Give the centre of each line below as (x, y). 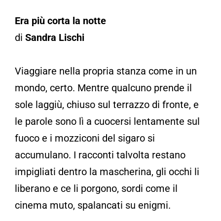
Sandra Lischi (55, 37)
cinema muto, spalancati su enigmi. (93, 205)
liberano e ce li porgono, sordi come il (96, 188)
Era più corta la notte (60, 20)
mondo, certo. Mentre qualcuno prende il (103, 88)
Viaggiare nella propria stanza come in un (106, 71)
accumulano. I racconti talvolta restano (100, 155)
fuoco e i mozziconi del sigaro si (85, 138)
